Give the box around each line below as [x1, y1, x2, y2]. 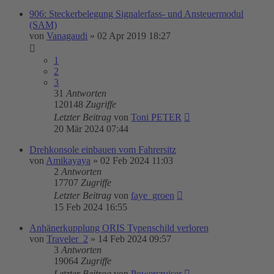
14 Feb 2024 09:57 [98, 234, 171, 244]
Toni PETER [131, 112, 182, 122]
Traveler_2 [46, 234, 88, 244]
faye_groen [131, 190, 174, 201]
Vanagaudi [46, 31, 87, 41]
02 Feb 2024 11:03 [100, 155, 173, 166]
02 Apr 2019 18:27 [97, 31, 171, 41]
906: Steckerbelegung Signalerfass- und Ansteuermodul [29, 9, 243, 19]
